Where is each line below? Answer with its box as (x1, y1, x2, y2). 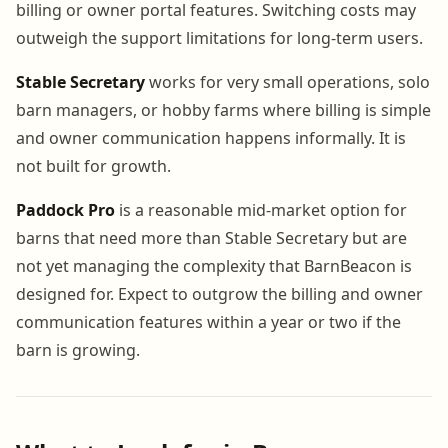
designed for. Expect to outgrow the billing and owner (16, 282, 423, 305)
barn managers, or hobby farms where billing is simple (16, 98, 431, 121)
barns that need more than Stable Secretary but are (16, 226, 407, 249)
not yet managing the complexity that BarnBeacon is (16, 254, 412, 277)
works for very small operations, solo (145, 70, 430, 93)
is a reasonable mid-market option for (115, 198, 407, 221)
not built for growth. (16, 154, 171, 177)
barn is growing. (16, 338, 140, 361)
